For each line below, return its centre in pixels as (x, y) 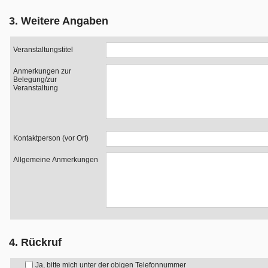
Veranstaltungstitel (43, 50)
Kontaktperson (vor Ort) (51, 138)
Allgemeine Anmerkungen (56, 160)
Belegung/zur (35, 80)
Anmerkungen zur (42, 71)
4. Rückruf (35, 242)
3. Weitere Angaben (59, 21)
